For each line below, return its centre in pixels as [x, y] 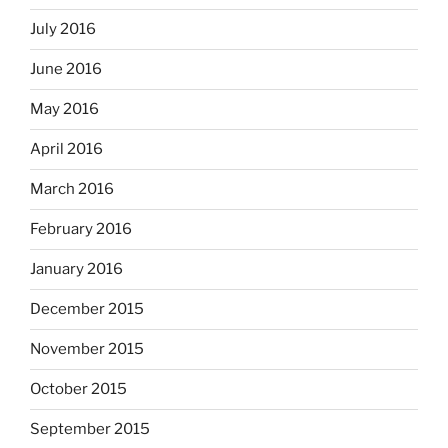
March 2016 [72, 189]
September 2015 [90, 429]
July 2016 [63, 29]
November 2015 [87, 349]
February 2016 [81, 229]
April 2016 [66, 149]
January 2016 [76, 269]
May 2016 [64, 109]
